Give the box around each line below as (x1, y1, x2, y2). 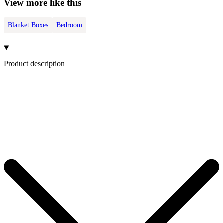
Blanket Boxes (8, 21, 48, 29)
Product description (4, 59, 65, 68)
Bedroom (56, 21, 82, 29)
